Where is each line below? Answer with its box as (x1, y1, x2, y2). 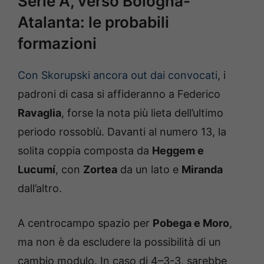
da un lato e (117, 163, 181, 176)
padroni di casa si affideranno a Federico (18, 87, 220, 100)
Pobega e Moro (153, 216, 229, 229)
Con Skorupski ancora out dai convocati (18, 68, 217, 81)
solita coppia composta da (18, 144, 152, 157)
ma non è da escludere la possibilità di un (18, 235, 221, 248)
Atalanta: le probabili (18, 12, 169, 31)
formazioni (18, 34, 97, 52)
